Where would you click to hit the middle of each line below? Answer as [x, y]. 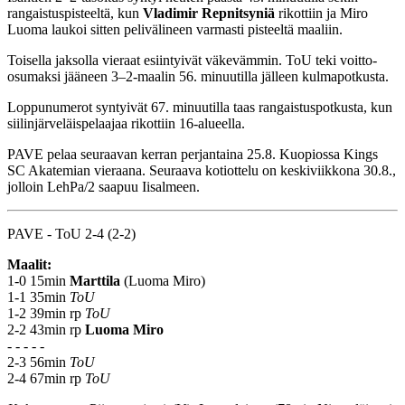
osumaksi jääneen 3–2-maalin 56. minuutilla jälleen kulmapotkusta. [198, 76]
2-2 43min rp [46, 329]
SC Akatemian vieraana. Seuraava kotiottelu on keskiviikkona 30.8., [202, 170]
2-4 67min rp [46, 378]
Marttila [95, 280]
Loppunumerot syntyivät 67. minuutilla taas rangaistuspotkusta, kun [200, 107]
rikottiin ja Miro [321, 13]
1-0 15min [38, 280]
